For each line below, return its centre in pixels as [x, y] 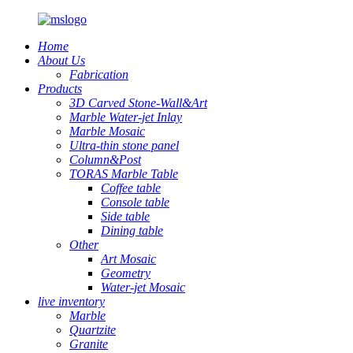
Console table [135, 202]
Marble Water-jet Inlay [126, 117]
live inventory [71, 301]
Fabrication [99, 74]
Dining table [132, 230]
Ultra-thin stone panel [124, 145]
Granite [89, 344]
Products [60, 89]
